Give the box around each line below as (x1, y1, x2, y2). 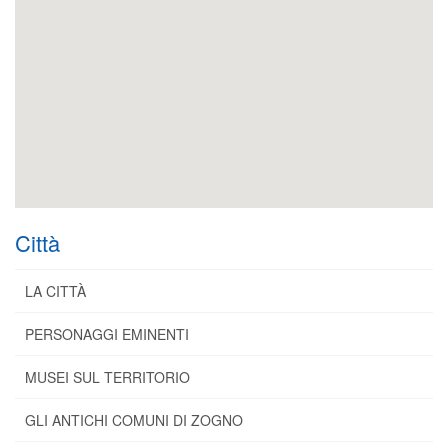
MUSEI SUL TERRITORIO (25, 367, 190, 388)
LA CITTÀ (25, 281, 86, 302)
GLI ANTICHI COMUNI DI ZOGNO (25, 410, 243, 431)
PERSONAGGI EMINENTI (25, 324, 189, 345)
